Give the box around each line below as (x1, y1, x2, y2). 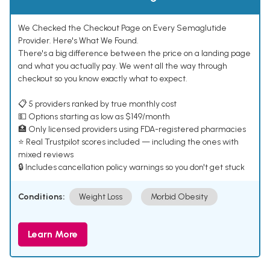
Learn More (28, 228, 78, 240)
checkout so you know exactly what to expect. (18, 74, 187, 84)
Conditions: (18, 192, 65, 202)
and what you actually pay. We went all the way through (18, 61, 227, 72)
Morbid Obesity (151, 192, 208, 202)
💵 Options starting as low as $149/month (18, 111, 170, 122)
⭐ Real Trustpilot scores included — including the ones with (18, 137, 239, 148)
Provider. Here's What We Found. (18, 36, 139, 46)
